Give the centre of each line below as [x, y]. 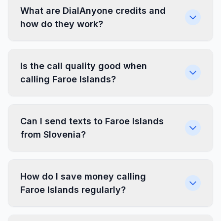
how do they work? [62, 24]
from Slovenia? [53, 134]
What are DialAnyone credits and [93, 11]
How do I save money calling [83, 176]
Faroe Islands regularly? [73, 190]
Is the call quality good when [84, 66]
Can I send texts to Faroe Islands [92, 121]
